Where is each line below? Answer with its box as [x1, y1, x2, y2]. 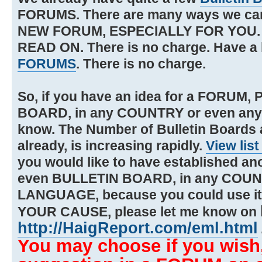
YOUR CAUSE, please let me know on [18, 204, 260, 219]
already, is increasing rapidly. [18, 137, 206, 153]
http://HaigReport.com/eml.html [18, 218, 258, 237]
